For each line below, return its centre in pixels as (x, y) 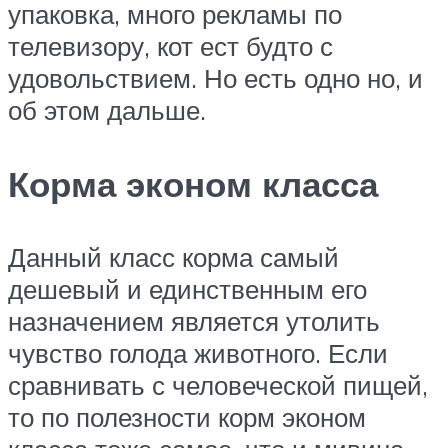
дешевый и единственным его (187, 288)
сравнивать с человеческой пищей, (218, 384)
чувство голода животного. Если (198, 352)
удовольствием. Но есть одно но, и (215, 78)
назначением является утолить (194, 320)
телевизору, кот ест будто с (170, 46)
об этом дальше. (107, 110)
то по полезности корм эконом (187, 416)
